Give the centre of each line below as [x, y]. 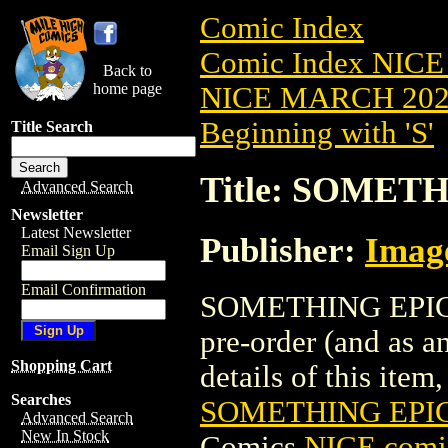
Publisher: [282, 249]
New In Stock [65, 435]
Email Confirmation [83, 289]
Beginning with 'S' [317, 133]
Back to [127, 70]
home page [127, 88]
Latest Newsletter [76, 232]
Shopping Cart [61, 365]
